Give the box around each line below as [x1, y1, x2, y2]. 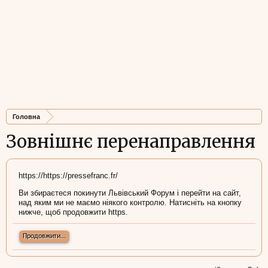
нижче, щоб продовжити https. [19, 208, 128, 217]
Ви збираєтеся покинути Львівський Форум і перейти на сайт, [19, 188, 241, 197]
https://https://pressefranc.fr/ [19, 171, 118, 180]
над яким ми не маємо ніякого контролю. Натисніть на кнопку [19, 198, 242, 207]
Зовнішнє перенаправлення [6, 130, 255, 153]
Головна [13, 113, 40, 120]
